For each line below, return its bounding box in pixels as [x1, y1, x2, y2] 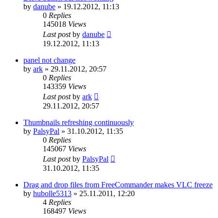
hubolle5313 [33, 189, 72, 198]
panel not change [23, 55, 75, 64]
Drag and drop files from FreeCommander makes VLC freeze [23, 180, 213, 189]
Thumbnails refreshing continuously [23, 118, 134, 127]
